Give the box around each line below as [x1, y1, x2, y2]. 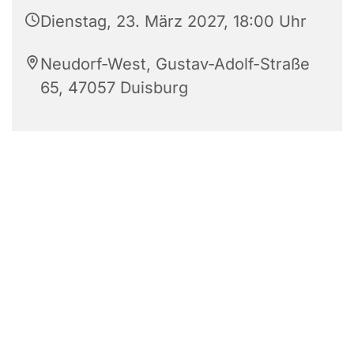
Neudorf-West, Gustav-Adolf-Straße [40, 55, 310, 74]
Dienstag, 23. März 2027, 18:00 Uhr [40, 12, 307, 32]
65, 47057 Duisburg [40, 78, 188, 98]
